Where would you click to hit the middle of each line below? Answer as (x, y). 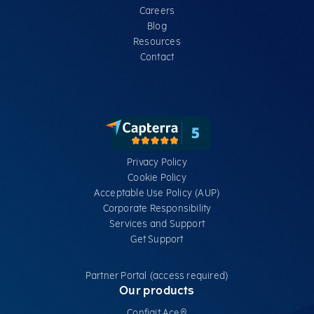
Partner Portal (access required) (157, 275)
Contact (157, 57)
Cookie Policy (157, 177)
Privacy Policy (157, 162)
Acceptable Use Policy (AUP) (157, 193)
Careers (157, 11)
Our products (157, 290)
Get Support (157, 239)
